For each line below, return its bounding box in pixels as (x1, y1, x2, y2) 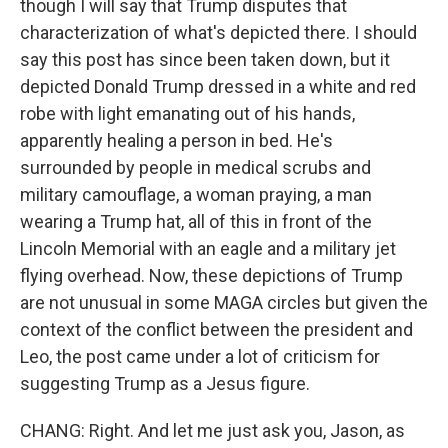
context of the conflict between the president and (20, 319, 413, 341)
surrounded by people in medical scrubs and (20, 157, 371, 179)
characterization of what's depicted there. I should (20, 22, 417, 44)
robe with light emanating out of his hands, (20, 103, 355, 125)
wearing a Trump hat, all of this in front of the (20, 211, 372, 233)
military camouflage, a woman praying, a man (20, 184, 372, 206)
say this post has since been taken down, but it (20, 49, 390, 71)
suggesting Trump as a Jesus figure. (20, 373, 310, 395)
